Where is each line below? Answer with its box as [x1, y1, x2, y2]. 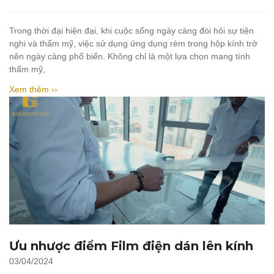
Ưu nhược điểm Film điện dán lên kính [9, 239, 253, 253]
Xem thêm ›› [9, 84, 57, 94]
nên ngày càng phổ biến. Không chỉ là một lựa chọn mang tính [9, 51, 250, 61]
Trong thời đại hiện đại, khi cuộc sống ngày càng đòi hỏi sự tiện [9, 26, 254, 35]
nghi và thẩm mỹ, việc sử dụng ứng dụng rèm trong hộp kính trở [9, 39, 257, 48]
